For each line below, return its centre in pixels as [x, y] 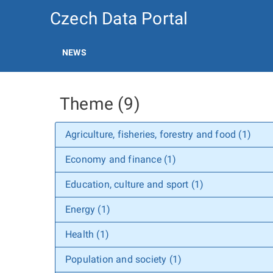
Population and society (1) [124, 259]
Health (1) [87, 234]
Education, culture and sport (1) [135, 184]
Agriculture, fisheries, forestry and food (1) [158, 134]
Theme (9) [100, 104]
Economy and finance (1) [121, 159]
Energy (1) [88, 209]
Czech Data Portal [119, 19]
